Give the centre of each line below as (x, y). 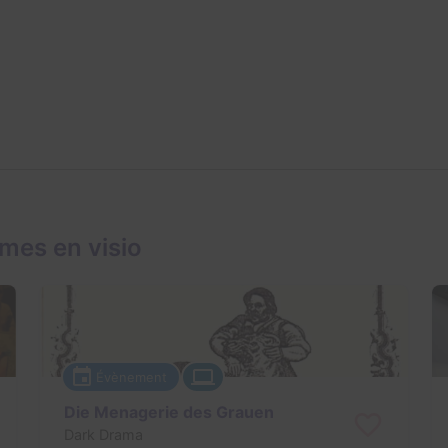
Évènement (132, 376)
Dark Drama (103, 434)
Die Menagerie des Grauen (168, 411)
